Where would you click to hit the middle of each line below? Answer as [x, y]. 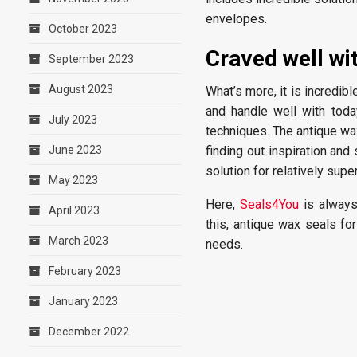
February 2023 [85, 271]
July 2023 [73, 120]
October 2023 [83, 29]
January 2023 [83, 301]
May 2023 [73, 180]
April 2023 [74, 210]
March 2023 [78, 241]
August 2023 [81, 89]
